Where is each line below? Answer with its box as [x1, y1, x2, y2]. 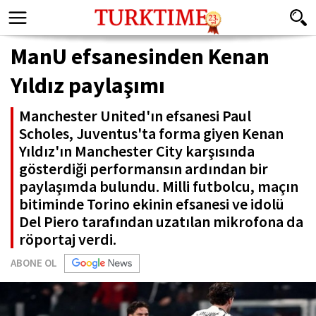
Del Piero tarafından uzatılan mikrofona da [19, 212, 303, 231]
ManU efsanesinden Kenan [11, 42, 269, 71]
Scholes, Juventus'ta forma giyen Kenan [19, 123, 284, 143]
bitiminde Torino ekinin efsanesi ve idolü [19, 194, 284, 214]
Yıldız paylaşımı [11, 71, 165, 99]
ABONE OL [11, 256, 57, 269]
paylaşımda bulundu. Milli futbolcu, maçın [19, 176, 298, 196]
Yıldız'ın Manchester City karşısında [19, 141, 255, 161]
